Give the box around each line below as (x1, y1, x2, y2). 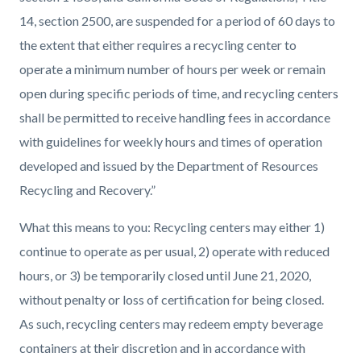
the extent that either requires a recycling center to (19, 36, 297, 52)
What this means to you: (19, 218, 151, 234)
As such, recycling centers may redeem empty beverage (19, 315, 323, 331)
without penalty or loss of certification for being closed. (19, 291, 326, 307)
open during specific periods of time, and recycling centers (19, 85, 338, 101)
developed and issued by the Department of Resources (19, 157, 318, 173)
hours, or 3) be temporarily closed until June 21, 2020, (19, 267, 311, 283)
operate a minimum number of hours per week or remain (19, 60, 326, 77)
